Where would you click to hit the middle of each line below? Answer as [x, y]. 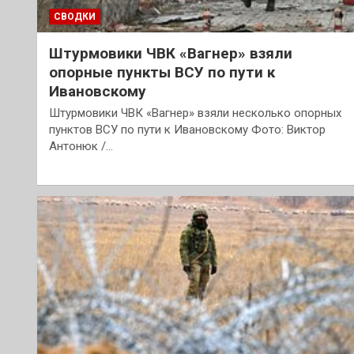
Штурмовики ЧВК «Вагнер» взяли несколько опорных [195, 113]
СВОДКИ [75, 17]
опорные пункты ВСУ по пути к [162, 73]
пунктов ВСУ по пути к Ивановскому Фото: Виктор [187, 130]
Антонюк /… [81, 147]
